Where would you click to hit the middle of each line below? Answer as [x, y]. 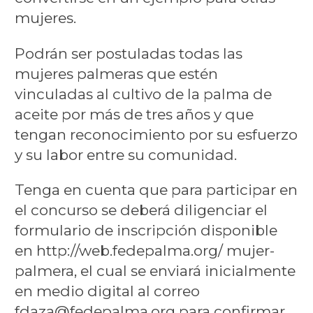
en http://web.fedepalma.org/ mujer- [144, 250]
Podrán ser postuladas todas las [128, 53]
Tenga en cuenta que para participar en [156, 189]
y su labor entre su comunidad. [125, 154]
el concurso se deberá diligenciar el [141, 210]
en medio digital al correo [107, 291]
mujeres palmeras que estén [116, 73]
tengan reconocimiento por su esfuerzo [156, 134]
